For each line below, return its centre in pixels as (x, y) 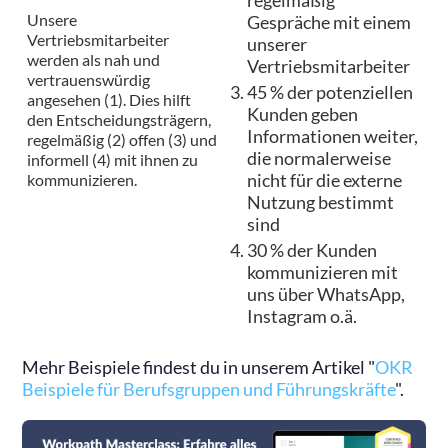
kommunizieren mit (323, 273)
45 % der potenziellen (330, 93)
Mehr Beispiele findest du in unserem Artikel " (199, 368)
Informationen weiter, (333, 137)
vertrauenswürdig (89, 80)
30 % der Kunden (312, 251)
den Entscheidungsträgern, (119, 120)
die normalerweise (319, 159)
